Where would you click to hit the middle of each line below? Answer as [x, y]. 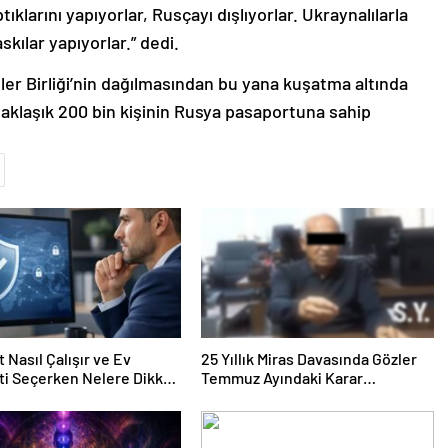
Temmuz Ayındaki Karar [281, 378]
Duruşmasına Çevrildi [275, 397]
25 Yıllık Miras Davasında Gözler [308, 359]
